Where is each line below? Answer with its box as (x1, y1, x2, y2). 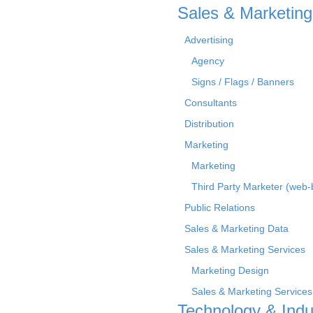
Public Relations (184, 201, 255, 213)
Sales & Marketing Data (184, 222, 289, 234)
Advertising (184, 34, 233, 45)
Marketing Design (191, 264, 269, 276)
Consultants (184, 96, 237, 108)
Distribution (184, 117, 234, 129)
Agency (191, 54, 224, 66)
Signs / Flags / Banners (191, 75, 294, 87)
